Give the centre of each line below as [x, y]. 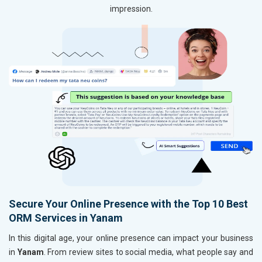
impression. [131, 9]
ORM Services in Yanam [66, 218]
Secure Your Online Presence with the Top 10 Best [128, 204]
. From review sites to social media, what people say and [149, 252]
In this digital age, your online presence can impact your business [131, 238]
